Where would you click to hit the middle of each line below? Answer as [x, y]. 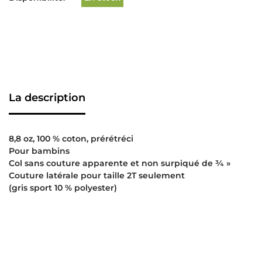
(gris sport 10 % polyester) [63, 188]
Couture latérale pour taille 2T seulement [97, 175]
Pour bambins [39, 151]
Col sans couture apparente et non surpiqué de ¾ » [120, 163]
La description [47, 98]
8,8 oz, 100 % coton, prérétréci [71, 139]
